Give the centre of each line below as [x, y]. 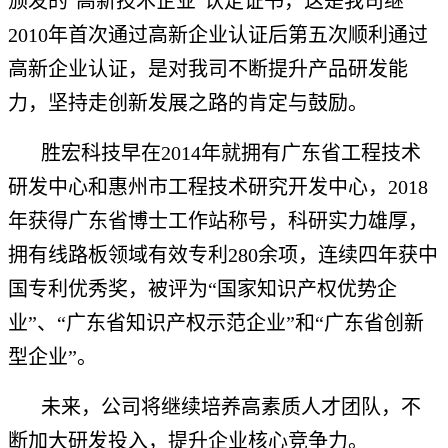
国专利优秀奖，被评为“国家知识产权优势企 [202, 289]
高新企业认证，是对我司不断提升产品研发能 [208, 69]
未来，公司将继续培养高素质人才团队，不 [231, 407]
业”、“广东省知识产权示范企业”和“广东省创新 [216, 323]
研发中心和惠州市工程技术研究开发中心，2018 [218, 187]
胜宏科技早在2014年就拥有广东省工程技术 [231, 153]
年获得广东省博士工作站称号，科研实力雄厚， [218, 221]
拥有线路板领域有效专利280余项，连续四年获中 [223, 255]
